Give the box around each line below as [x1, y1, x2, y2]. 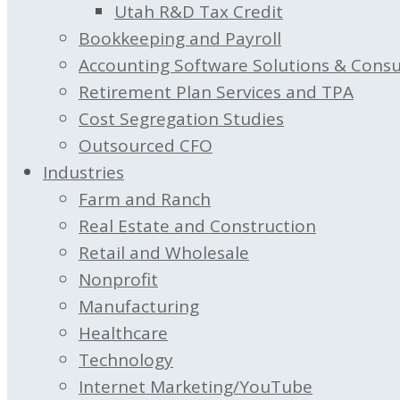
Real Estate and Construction [79, 214, 316, 237]
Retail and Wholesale [79, 241, 249, 264]
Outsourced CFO [79, 134, 212, 157]
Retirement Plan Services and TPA [79, 80, 354, 104]
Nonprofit [79, 268, 158, 291]
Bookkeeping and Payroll [79, 27, 281, 50]
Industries [43, 161, 124, 184]
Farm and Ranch [79, 187, 211, 211]
